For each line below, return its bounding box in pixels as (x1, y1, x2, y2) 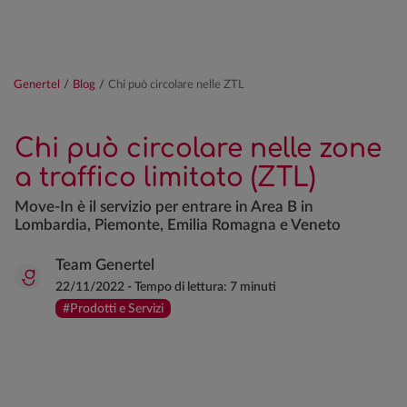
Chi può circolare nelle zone (15, 134, 382, 164)
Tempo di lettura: (134, 281, 230, 293)
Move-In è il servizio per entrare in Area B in (15, 199, 313, 214)
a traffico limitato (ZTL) (15, 164, 315, 193)
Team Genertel (55, 257, 154, 273)
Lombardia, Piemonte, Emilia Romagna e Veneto (15, 217, 341, 233)
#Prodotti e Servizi (63, 303, 164, 315)
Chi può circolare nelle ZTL (108, 77, 244, 91)
